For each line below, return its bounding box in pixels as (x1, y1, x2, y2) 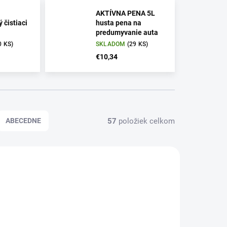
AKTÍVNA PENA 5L (95, 9, 155, 18)
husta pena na (95, 19, 141, 27)
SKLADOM (95, 41, 127, 48)
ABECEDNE (6, 117, 41, 125)
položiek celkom (117, 116, 175, 126)
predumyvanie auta (95, 28, 158, 37)
